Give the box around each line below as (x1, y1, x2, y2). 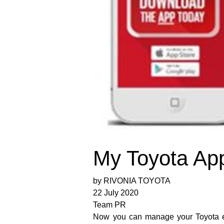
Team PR (93, 200, 126, 209)
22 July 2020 (93, 188, 139, 197)
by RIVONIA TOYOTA (93, 176, 171, 185)
